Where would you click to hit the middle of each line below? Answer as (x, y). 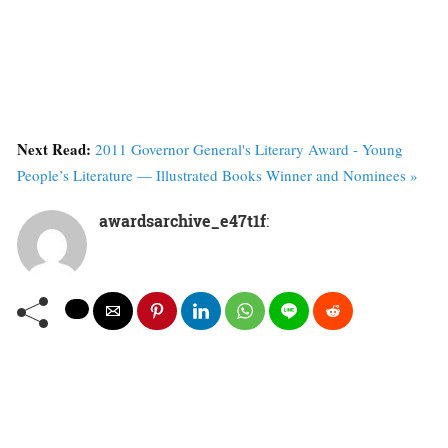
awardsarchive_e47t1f (182, 221)
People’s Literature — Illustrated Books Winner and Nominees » (217, 175)
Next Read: (56, 149)
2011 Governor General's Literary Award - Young (249, 149)
